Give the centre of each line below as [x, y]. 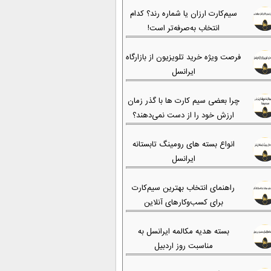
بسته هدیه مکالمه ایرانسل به [183, 232]
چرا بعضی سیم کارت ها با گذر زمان [183, 101]
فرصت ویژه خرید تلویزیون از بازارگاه [183, 57]
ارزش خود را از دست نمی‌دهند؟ [183, 116]
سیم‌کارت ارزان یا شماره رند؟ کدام [183, 14]
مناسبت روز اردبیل [183, 246]
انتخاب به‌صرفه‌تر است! [183, 28]
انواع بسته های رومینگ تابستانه [183, 145]
